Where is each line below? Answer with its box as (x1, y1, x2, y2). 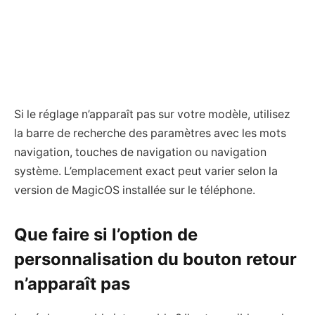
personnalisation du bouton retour (14, 249, 297, 270)
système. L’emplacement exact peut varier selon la (14, 164, 278, 178)
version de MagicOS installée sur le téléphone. (14, 183, 255, 197)
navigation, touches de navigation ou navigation (14, 145, 266, 159)
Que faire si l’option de (14, 224, 198, 245)
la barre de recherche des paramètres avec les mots (14, 126, 286, 140)
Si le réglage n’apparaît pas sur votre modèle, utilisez (14, 107, 290, 121)
